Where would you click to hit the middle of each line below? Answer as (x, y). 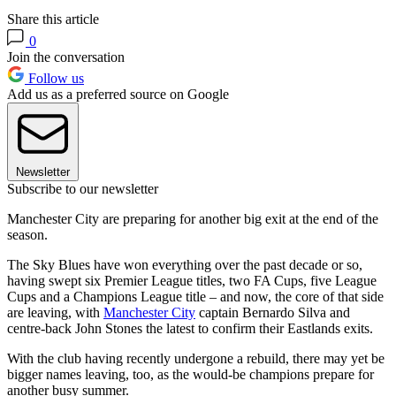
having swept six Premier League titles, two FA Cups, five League (192, 280)
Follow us (54, 78)
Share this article (53, 19)
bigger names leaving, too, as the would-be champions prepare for (190, 374)
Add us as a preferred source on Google (118, 94)
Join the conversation (66, 57)
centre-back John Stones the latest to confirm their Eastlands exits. (190, 328)
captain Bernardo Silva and (273, 312)
